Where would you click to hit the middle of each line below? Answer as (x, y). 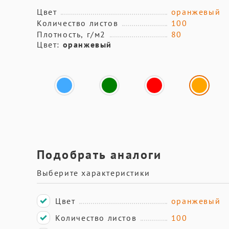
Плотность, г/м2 (71, 34)
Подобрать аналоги (99, 155)
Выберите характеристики (94, 173)
